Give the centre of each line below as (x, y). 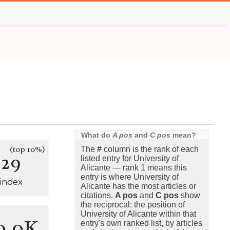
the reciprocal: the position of (133, 205)
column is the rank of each (150, 149)
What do (97, 135)
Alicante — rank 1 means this (134, 168)
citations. (98, 195)
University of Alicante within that (138, 214)
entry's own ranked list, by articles (141, 223)
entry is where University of (130, 177)
